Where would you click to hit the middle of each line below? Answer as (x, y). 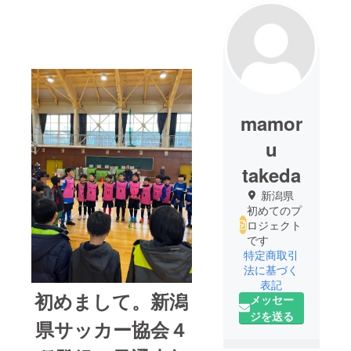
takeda (271, 174)
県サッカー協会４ (111, 329)
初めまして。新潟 (112, 300)
